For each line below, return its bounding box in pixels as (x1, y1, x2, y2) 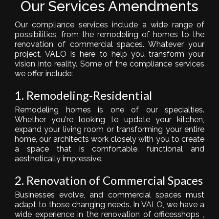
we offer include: (15, 68, 73, 78)
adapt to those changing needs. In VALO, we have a (15, 199, 204, 209)
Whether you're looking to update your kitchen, (15, 114, 204, 124)
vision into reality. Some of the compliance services (15, 59, 204, 68)
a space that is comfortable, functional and (15, 144, 204, 153)
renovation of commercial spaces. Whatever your (15, 39, 204, 49)
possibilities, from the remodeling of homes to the (15, 29, 204, 39)
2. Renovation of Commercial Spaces (15, 173, 203, 187)
